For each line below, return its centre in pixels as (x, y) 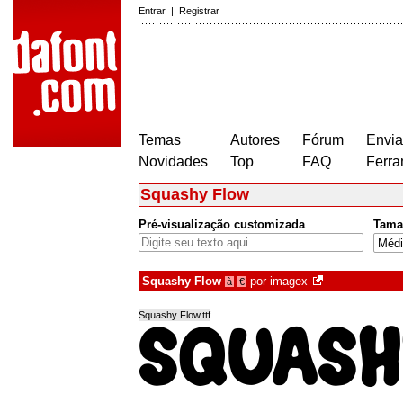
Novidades (173, 161)
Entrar (152, 11)
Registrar (199, 11)
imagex (289, 282)
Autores (255, 140)
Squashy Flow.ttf (175, 315)
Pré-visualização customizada (222, 225)
